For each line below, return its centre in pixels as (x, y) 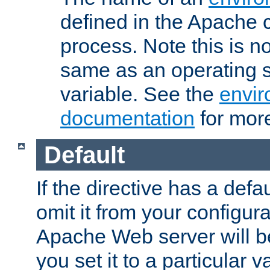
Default (84, 155)
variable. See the (140, 94)
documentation (127, 118)
